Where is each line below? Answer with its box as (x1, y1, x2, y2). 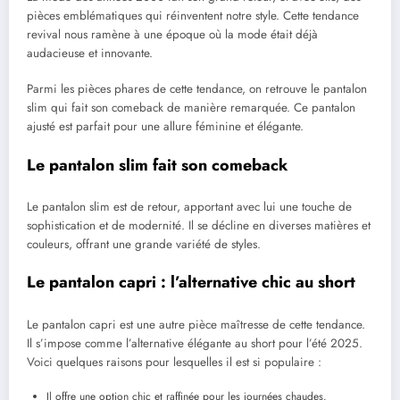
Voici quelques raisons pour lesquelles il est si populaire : (27, 353, 321, 371)
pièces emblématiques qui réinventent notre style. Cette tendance (27, 7, 359, 25)
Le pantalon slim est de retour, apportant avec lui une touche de (27, 198, 352, 216)
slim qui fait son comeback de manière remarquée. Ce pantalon (27, 99, 355, 117)
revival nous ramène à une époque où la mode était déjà (27, 26, 318, 44)
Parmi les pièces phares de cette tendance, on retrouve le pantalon (27, 80, 367, 98)
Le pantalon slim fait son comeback (27, 153, 287, 177)
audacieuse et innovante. (27, 45, 153, 62)
